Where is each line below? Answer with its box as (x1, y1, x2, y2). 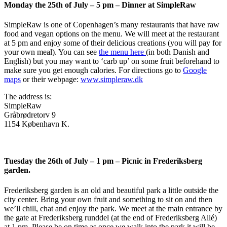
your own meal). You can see (4, 48, 99, 57)
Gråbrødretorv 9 (4, 110, 56, 120)
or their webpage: (21, 75, 81, 84)
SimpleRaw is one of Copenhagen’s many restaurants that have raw (4, 20, 219, 29)
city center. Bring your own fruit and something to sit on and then (4, 195, 212, 204)
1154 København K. (4, 120, 69, 129)
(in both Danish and (146, 48, 209, 57)
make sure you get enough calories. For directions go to (4, 66, 183, 75)
